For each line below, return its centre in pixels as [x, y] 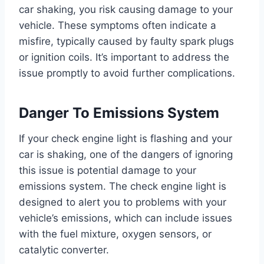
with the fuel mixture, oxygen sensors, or [115, 234]
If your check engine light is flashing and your [126, 139]
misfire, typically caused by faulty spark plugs [126, 42]
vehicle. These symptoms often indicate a [118, 26]
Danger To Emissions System [119, 113]
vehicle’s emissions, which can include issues [126, 218]
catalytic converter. [64, 250]
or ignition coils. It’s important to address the [124, 57]
